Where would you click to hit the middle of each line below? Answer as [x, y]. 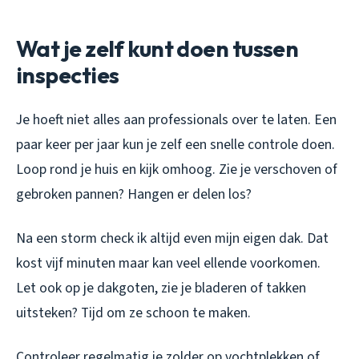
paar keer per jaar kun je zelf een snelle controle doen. [175, 145]
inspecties [68, 75]
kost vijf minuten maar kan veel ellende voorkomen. [168, 264]
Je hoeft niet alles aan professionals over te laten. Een [176, 120]
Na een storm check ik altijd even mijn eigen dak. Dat [172, 239]
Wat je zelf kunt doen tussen [157, 49]
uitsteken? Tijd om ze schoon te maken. [133, 313]
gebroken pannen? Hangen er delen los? [134, 195]
